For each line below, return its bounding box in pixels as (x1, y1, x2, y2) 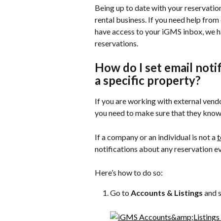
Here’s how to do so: (95, 168, 163, 178)
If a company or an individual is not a (95, 132, 217, 142)
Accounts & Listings (131, 187, 203, 197)
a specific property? (95, 73, 201, 88)
